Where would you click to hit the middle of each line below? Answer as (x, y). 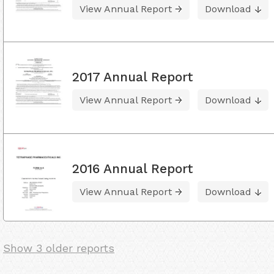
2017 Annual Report (133, 77)
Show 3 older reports (59, 248)
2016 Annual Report (133, 168)
